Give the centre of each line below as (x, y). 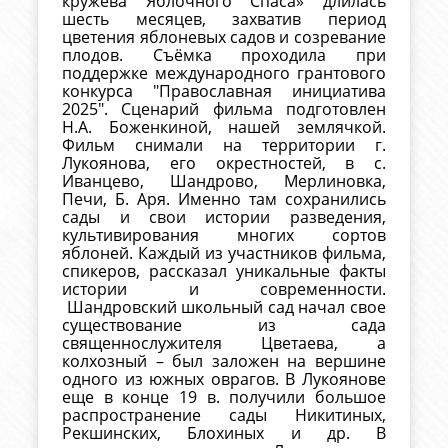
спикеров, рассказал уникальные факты (224, 271)
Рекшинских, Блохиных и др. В (224, 433)
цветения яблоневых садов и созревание (224, 37)
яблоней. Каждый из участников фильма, (224, 253)
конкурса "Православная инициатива (224, 91)
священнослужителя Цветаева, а (224, 343)
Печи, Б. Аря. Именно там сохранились (224, 199)
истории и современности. (224, 289)
